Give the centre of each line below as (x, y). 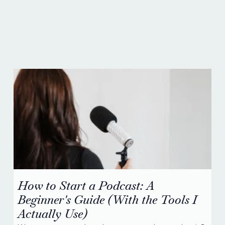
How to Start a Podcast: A (86, 186)
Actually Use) (52, 214)
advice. (113, 33)
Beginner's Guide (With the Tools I (107, 200)
